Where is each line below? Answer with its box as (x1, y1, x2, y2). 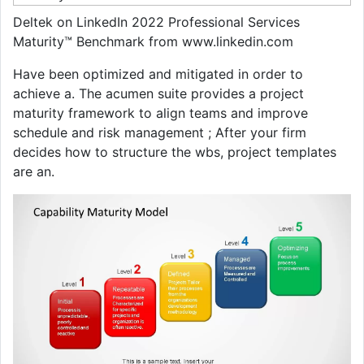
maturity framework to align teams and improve (13, 105, 308, 121)
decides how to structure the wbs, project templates (13, 144, 336, 160)
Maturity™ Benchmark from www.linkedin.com (13, 33, 293, 50)
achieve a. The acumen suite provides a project (13, 85, 304, 102)
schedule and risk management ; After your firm (13, 124, 306, 141)
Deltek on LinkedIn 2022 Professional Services (13, 14, 300, 30)
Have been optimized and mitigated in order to (13, 66, 303, 82)
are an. (13, 163, 54, 180)
